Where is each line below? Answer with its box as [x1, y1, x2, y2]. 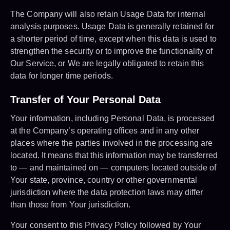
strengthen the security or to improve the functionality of [10, 47, 213, 56]
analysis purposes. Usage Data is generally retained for [10, 22, 215, 31]
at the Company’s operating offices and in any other [10, 126, 200, 136]
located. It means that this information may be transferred [10, 151, 218, 160]
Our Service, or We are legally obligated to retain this [10, 59, 204, 68]
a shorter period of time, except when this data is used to [10, 34, 217, 44]
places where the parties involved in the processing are [10, 139, 213, 148]
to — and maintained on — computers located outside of [10, 163, 217, 172]
